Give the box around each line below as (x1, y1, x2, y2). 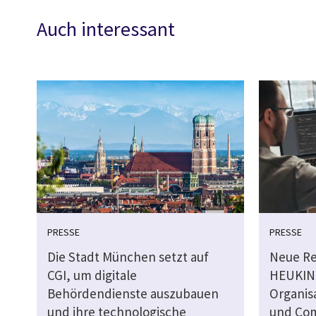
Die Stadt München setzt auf (47, 248, 209, 266)
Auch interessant (37, 16, 175, 42)
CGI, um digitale (47, 267, 137, 284)
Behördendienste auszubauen (47, 285, 219, 303)
